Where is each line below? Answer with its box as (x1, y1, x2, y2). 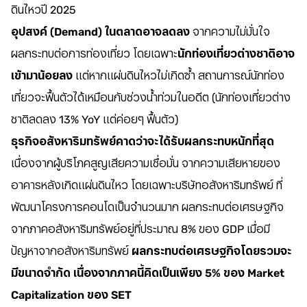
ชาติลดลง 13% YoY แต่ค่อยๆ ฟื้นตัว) (11, 113, 178, 126)
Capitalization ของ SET (11, 288, 132, 302)
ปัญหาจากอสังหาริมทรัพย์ (11, 245, 132, 258)
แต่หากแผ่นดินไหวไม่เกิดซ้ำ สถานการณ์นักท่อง (73, 69, 284, 82)
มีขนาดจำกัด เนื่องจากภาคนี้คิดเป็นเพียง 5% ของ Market (11, 267, 284, 280)
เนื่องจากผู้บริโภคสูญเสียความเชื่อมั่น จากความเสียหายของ (11, 157, 280, 170)
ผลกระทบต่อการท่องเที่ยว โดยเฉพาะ (11, 47, 177, 60)
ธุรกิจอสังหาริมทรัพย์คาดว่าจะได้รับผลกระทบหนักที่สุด (11, 135, 274, 148)
